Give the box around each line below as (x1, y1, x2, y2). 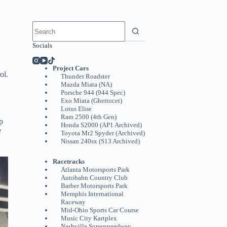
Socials (32, 42, 52, 49)
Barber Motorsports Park (61, 181, 128, 190)
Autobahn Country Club (61, 173, 128, 181)
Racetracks (53, 157, 85, 165)
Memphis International (61, 190, 124, 198)
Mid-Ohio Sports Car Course (61, 206, 139, 214)
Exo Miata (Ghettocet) (61, 96, 122, 104)
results (32, 30, 52, 39)
